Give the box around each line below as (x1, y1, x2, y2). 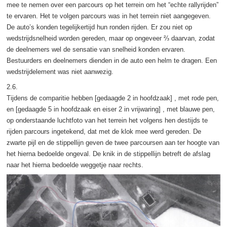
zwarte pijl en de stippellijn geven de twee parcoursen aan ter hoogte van (6, 138, 219, 146)
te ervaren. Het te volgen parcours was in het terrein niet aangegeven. (6, 12, 211, 20)
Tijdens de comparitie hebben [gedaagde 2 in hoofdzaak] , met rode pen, (6, 94, 219, 102)
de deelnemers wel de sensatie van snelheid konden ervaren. (6, 45, 185, 53)
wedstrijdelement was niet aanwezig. (6, 67, 113, 75)
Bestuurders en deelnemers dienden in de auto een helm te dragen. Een (6, 56, 217, 64)
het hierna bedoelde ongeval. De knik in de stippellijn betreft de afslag (6, 149, 210, 158)
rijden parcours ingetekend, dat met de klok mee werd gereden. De (6, 127, 201, 135)
